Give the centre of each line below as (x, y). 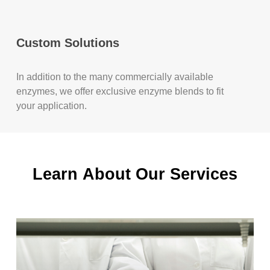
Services (203, 174)
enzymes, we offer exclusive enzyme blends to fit (120, 91)
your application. (52, 105)
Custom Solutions (68, 42)
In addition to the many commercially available (115, 77)
